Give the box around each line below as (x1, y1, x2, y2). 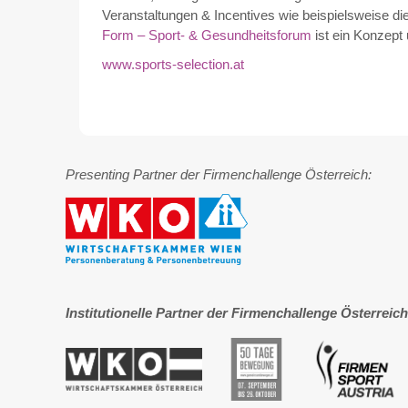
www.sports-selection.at (102, 56, 244, 72)
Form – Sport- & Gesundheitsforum (102, 26, 311, 43)
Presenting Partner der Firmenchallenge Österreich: (66, 166, 372, 182)
